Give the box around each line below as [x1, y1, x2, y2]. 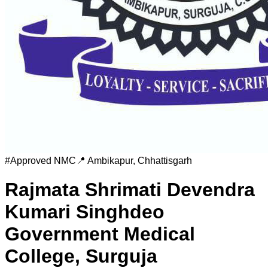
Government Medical [5, 223, 195, 245]
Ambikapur [87, 156, 133, 166]
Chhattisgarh [138, 156, 192, 166]
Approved [10, 156, 51, 166]
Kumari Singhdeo [5, 201, 165, 223]
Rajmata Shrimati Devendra [5, 179, 255, 201]
